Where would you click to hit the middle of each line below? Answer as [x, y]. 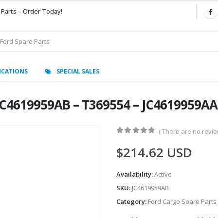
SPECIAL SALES [78, 71]
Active [163, 174]
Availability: [135, 174]
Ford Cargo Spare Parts [182, 202]
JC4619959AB [150, 188]
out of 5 [142, 140]
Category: [132, 202]
